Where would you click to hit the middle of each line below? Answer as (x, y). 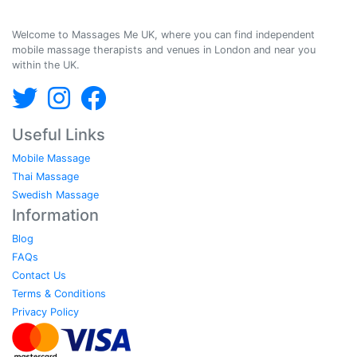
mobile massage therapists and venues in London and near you (164, 49)
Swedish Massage (55, 194)
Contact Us (39, 275)
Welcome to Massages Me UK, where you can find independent (163, 34)
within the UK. (46, 65)
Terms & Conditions (59, 293)
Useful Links (59, 134)
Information (55, 215)
